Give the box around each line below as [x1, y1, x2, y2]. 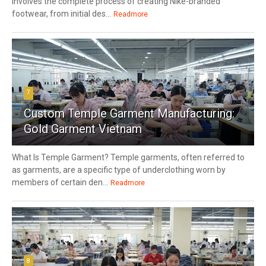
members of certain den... [12, 177, 108, 187]
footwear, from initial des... [12, 8, 111, 18]
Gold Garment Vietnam [24, 121, 142, 136]
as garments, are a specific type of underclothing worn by [12, 164, 226, 175]
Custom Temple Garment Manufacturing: [24, 106, 235, 121]
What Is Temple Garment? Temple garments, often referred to [12, 152, 245, 162]
